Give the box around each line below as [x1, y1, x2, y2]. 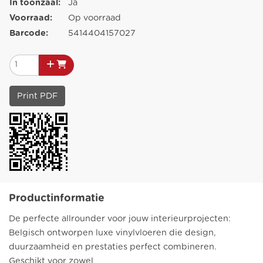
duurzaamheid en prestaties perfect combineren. [9, 242, 217, 251]
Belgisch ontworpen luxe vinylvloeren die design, [9, 228, 216, 237]
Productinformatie [9, 193, 104, 204]
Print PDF [17, 91, 58, 100]
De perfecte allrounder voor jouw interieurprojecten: [9, 214, 231, 223]
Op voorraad [68, 13, 121, 22]
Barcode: [9, 28, 48, 38]
